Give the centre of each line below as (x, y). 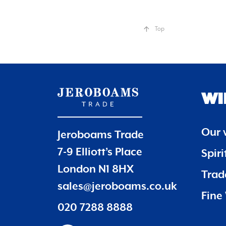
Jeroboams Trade (101, 135)
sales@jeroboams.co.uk (117, 186)
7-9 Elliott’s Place (100, 152)
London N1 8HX (96, 169)
